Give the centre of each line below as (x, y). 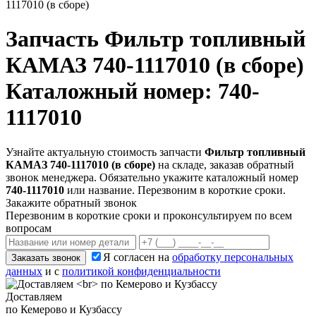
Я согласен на (138, 257)
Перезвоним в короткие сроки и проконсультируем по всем (149, 215)
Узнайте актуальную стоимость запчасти (105, 152)
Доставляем (34, 296)
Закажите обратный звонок (71, 202)
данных (24, 271)
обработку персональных (233, 257)
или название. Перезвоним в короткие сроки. (175, 190)
